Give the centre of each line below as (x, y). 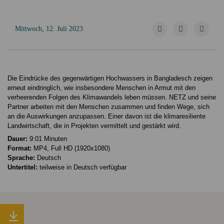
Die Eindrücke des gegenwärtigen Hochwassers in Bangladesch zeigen (110, 78)
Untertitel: (22, 167)
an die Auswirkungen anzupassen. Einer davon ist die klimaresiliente (106, 116)
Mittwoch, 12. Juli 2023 (49, 29)
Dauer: (17, 138)
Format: (19, 148)
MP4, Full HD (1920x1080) (71, 148)
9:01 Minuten (47, 138)
